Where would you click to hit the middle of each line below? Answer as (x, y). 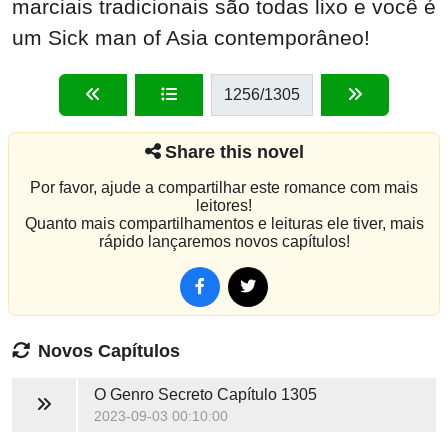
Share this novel (234, 151)
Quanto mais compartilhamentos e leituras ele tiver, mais (224, 223)
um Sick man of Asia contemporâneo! (191, 38)
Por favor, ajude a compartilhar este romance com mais (224, 187)
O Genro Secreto (153, 394)
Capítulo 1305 (264, 394)
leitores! (224, 205)
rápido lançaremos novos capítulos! (224, 241)
